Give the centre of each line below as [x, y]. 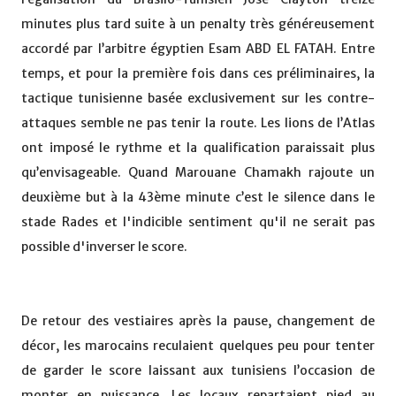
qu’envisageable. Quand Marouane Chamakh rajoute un [198, 173]
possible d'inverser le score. [104, 247]
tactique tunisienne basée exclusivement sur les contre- [198, 99]
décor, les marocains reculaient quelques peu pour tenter [198, 346]
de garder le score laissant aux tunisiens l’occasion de [198, 371]
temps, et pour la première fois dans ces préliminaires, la [198, 74]
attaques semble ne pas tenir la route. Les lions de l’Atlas [198, 123]
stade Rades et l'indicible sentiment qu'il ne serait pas [198, 222]
